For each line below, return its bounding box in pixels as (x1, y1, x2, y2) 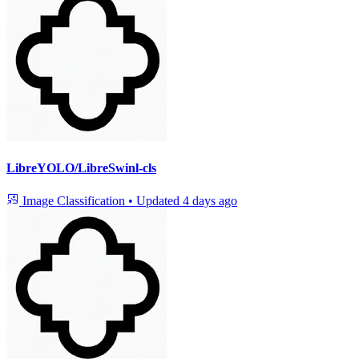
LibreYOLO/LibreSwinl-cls (6, 160, 156, 175)
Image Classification (19, 194, 128, 208)
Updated (136, 194, 183, 208)
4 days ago (183, 194, 237, 208)
